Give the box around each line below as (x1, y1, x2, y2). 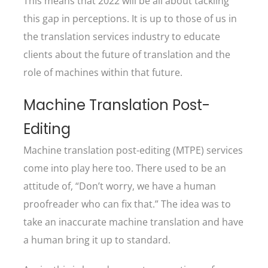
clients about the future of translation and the (23, 48, 230, 61)
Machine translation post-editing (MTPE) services (23, 144, 243, 157)
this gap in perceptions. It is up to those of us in (23, 12, 237, 25)
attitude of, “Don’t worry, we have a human (23, 179, 216, 193)
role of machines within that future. (23, 66, 185, 79)
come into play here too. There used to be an (23, 162, 226, 175)
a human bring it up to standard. (23, 233, 173, 246)
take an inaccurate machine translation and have (23, 215, 243, 229)
